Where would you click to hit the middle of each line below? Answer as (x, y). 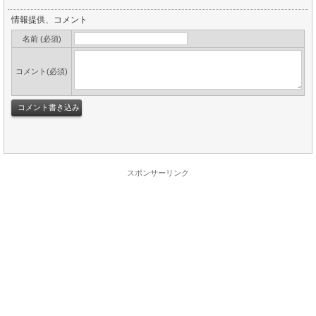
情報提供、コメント (49, 20)
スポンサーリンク (158, 173)
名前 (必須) (42, 39)
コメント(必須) (42, 72)
